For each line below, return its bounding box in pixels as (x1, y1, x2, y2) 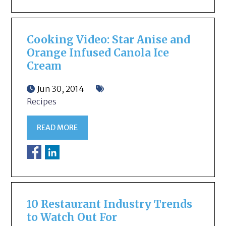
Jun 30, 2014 (37, 84, 85, 94)
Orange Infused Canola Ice (27, 46, 169, 60)
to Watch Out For (27, 210, 118, 224)
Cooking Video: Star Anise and (27, 33, 191, 47)
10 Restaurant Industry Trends (27, 197, 193, 211)
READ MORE (37, 123, 78, 133)
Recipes (27, 96, 57, 107)
